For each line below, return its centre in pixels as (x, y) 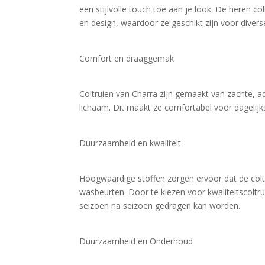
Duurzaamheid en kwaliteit (130, 143)
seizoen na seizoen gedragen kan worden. (160, 206)
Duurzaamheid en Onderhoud (136, 241)
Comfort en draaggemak (127, 58)
